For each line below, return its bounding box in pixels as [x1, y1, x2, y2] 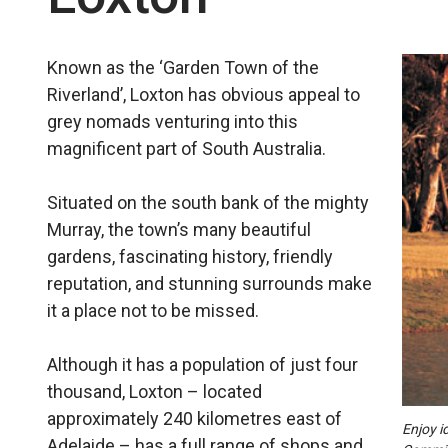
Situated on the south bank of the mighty [47, 192, 370, 213]
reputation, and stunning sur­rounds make [47, 273, 373, 294]
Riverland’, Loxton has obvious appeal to [47, 84, 361, 105]
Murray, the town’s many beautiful [47, 219, 312, 240]
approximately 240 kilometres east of [47, 408, 343, 429]
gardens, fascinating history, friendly [47, 246, 334, 267]
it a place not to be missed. [47, 300, 260, 321]
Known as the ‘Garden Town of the [47, 57, 320, 78]
